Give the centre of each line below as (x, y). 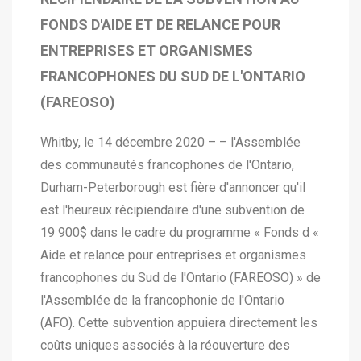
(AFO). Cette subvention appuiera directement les (179, 323)
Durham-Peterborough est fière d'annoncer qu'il (173, 187)
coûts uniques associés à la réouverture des (165, 345)
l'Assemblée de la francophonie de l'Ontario (162, 300)
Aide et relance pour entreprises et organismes (173, 255)
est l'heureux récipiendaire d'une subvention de (172, 210)
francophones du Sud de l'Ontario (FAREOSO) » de (180, 278)
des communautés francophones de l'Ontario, (167, 165)
